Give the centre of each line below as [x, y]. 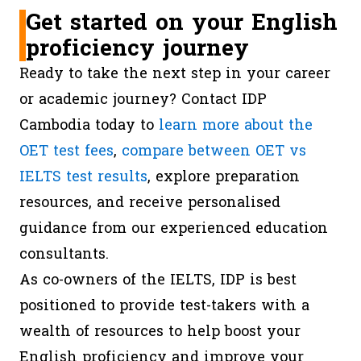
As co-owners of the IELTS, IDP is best [158, 280]
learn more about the [236, 125]
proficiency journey [137, 48]
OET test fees [66, 151]
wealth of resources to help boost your [160, 332]
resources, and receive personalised [150, 203]
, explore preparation [224, 177]
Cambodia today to [89, 125]
